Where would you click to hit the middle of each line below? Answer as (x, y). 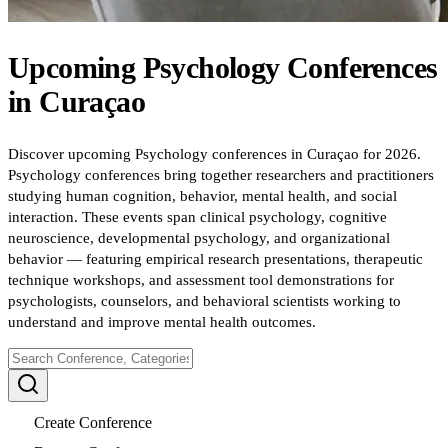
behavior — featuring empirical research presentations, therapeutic (215, 258)
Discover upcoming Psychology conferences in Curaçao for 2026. (214, 153)
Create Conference (93, 422)
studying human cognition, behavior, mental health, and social (202, 195)
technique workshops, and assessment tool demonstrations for (201, 279)
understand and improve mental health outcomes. (162, 321)
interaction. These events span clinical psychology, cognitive (197, 216)
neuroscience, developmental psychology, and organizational (199, 237)
